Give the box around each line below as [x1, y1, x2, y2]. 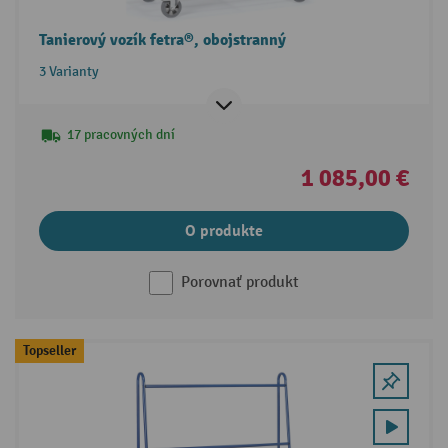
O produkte [185, 221, 263, 242]
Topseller [22, 341, 76, 359]
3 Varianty [38, 63, 99, 81]
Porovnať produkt [181, 273, 299, 293]
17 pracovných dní [66, 126, 175, 144]
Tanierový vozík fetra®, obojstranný [38, 30, 286, 51]
